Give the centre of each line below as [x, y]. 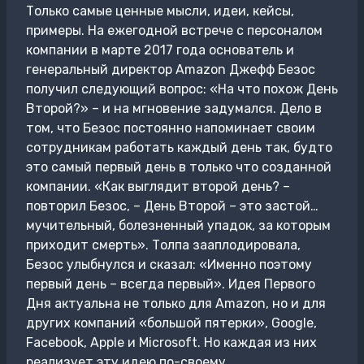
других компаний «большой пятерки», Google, [171, 323]
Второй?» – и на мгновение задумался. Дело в [174, 108]
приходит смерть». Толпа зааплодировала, [163, 245]
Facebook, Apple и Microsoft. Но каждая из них [171, 342]
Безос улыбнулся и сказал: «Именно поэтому [169, 264]
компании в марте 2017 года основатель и [160, 50]
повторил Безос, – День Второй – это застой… [172, 206]
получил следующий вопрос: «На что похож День [182, 89]
